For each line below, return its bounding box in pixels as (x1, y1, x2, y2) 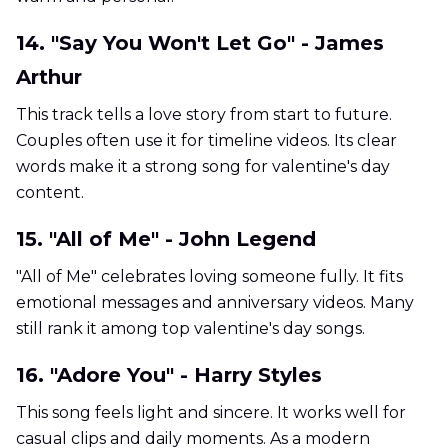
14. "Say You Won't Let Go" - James (16, 31, 384, 56)
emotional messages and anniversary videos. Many (16, 293, 414, 313)
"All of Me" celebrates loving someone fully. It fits (16, 267, 403, 287)
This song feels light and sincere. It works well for (16, 403, 406, 423)
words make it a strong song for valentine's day (16, 157, 390, 177)
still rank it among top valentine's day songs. (16, 319, 365, 339)
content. (16, 183, 84, 203)
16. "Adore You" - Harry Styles (16, 363, 322, 388)
